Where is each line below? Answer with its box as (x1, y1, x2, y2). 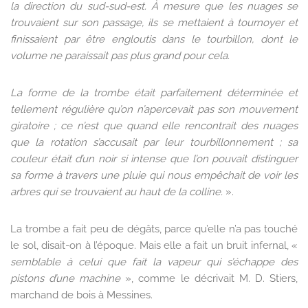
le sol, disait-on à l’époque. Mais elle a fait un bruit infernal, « (10, 239, 298, 252)
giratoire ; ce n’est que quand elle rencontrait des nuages (10, 120, 298, 133)
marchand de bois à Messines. (10, 289, 153, 302)
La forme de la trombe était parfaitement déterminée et (10, 87, 298, 100)
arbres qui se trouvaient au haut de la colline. (10, 186, 225, 199)
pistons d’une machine (10, 272, 126, 285)
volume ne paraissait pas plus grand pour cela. (10, 49, 230, 63)
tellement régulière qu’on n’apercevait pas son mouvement (10, 103, 298, 116)
